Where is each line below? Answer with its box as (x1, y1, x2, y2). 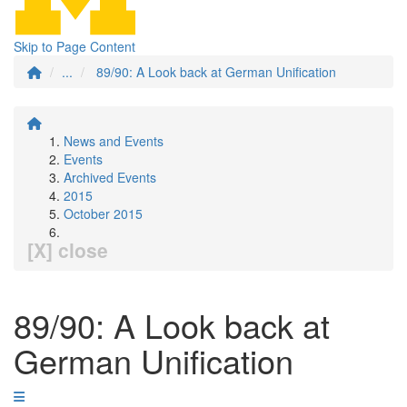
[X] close (27, 236, 108, 263)
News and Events (64, 132, 164, 150)
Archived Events (64, 168, 156, 186)
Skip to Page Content (14, 37, 135, 55)
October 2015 (64, 204, 143, 223)
